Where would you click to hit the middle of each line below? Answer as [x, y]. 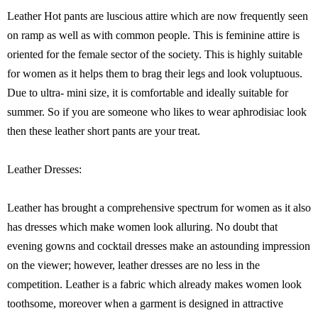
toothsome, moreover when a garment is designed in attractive [145, 303]
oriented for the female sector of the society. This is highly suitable [155, 54]
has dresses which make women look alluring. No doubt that [142, 227]
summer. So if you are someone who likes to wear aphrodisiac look [157, 112]
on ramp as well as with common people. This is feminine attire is [153, 35]
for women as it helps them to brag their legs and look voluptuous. [155, 73]
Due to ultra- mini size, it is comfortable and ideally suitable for [148, 93]
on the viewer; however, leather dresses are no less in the [133, 265]
